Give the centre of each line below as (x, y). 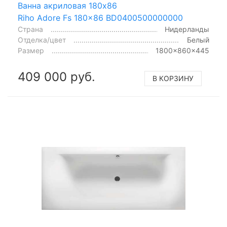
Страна (30, 29)
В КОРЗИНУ (173, 78)
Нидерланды (187, 29)
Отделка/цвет (42, 40)
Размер (31, 50)
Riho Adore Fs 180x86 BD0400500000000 (100, 17)
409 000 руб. (56, 77)
